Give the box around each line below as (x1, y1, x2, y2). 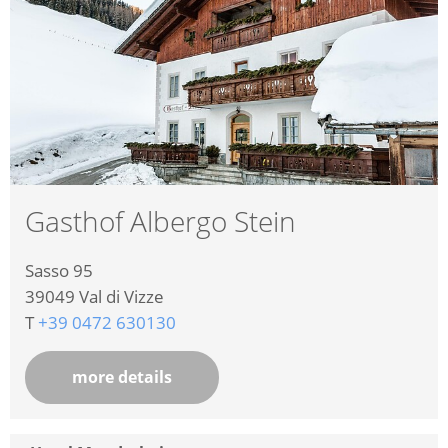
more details (72, 366, 172, 389)
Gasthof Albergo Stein (25, 202, 296, 241)
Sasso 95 (25, 259, 93, 283)
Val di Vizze (79, 285, 164, 309)
